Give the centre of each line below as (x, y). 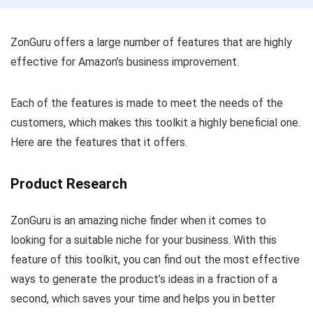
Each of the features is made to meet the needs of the (147, 103)
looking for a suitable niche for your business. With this (144, 240)
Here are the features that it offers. (99, 142)
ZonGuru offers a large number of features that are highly (151, 42)
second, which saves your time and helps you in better (143, 298)
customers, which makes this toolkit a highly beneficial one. (155, 122)
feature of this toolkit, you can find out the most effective (155, 259)
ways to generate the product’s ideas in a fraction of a (144, 279)
